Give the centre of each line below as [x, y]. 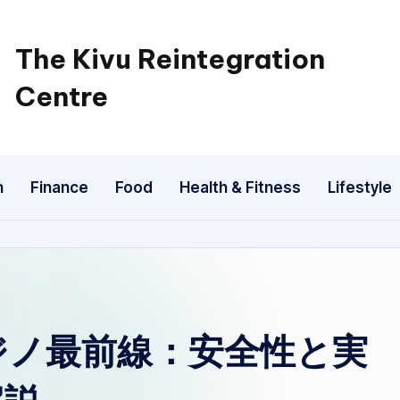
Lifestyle [360, 187]
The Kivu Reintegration [170, 59]
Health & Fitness [240, 187]
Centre [61, 96]
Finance [59, 187]
